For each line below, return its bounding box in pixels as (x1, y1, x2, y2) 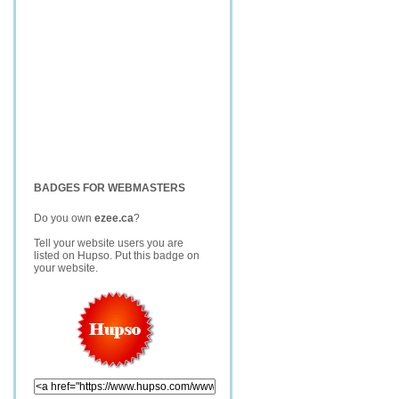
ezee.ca (94, 212, 134, 224)
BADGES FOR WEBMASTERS (34, 182, 185, 194)
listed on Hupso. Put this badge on (34, 249, 199, 262)
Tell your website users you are (34, 237, 183, 249)
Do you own (34, 212, 94, 224)
